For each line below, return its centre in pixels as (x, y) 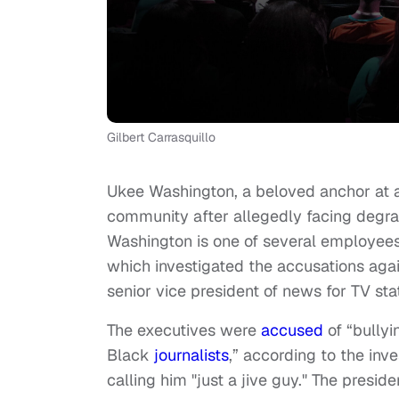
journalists (191, 355)
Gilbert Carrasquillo (161, 138)
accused (294, 330)
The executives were (184, 330)
